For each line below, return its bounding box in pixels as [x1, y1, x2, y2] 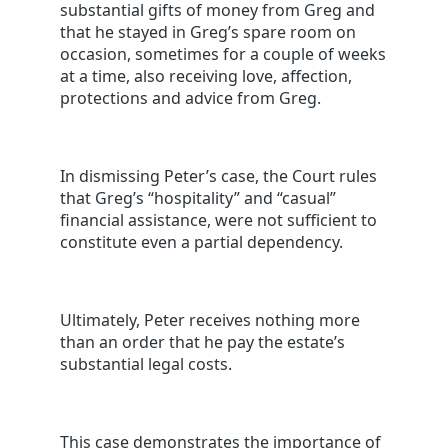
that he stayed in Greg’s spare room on [60, 21, 356, 44]
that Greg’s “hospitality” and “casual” [60, 187, 336, 210]
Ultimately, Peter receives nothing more [60, 309, 360, 332]
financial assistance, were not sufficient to [60, 209, 377, 232]
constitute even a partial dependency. [60, 231, 343, 254]
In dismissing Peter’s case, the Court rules [60, 165, 377, 188]
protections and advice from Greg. [60, 87, 321, 110]
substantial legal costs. [60, 353, 232, 376]
